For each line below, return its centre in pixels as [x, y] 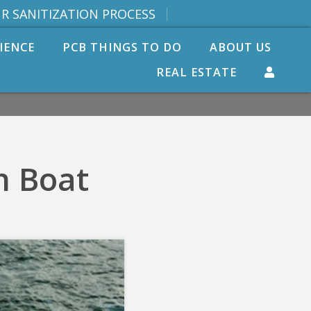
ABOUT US [240, 47]
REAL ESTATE [196, 72]
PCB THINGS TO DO [122, 47]
